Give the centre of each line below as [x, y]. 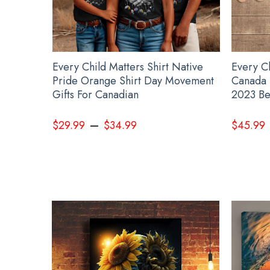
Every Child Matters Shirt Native [127, 67]
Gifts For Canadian [95, 94]
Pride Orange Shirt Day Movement [133, 80]
